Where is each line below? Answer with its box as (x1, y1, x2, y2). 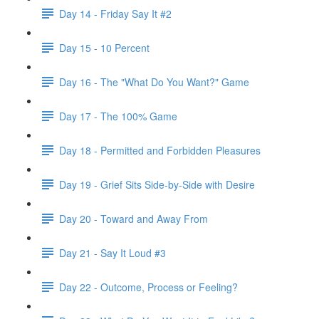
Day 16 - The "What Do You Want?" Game (59, 74, 249, 89)
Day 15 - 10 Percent (59, 40, 150, 55)
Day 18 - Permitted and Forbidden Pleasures (59, 142, 261, 157)
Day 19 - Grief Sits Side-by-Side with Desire (59, 177, 255, 192)
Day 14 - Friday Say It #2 (59, 6, 172, 21)
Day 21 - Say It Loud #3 (59, 245, 166, 260)
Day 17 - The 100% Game (59, 108, 177, 123)
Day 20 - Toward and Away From (59, 211, 208, 226)
